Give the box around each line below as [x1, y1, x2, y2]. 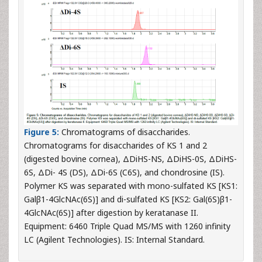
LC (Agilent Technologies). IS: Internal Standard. [24, 234, 205, 246]
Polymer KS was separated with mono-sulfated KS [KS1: [24, 180, 237, 192]
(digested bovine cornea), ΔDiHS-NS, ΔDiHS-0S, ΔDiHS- [24, 153, 237, 165]
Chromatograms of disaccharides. [61, 126, 190, 138]
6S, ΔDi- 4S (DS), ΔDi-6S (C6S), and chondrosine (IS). [24, 167, 225, 178]
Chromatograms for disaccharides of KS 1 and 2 [24, 140, 207, 151]
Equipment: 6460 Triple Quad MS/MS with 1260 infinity [24, 220, 230, 232]
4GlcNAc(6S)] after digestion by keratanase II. [24, 207, 198, 219]
